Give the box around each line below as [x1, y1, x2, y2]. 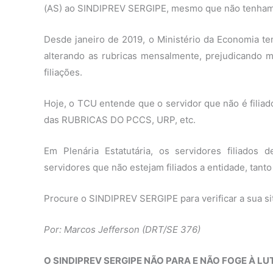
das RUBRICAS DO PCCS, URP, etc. [44, 114, 196, 126]
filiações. [44, 66, 82, 78]
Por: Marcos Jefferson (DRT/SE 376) [44, 224, 200, 235]
